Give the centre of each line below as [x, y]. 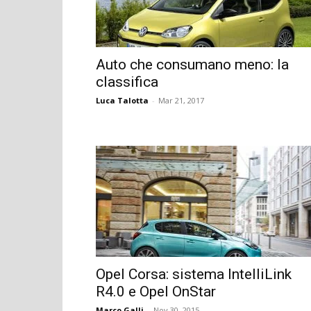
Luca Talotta [122, 100]
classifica [127, 82]
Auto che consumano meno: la [192, 64]
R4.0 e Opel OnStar [156, 291]
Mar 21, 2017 [181, 100]
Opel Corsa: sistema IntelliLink [194, 274]
